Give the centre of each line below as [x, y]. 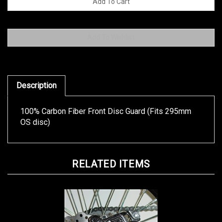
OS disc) [35, 114]
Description [36, 78]
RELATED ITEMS [111, 156]
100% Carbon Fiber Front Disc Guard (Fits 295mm [106, 103]
